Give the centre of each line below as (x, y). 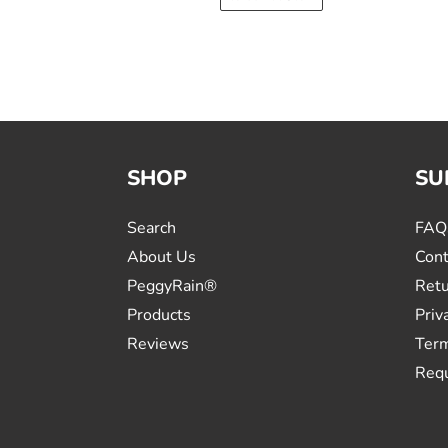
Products (159, 314)
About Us (161, 256)
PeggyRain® (172, 285)
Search (151, 227)
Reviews (158, 343)
